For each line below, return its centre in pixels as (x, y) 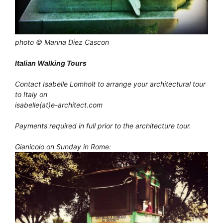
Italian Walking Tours (51, 63)
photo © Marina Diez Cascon (62, 42)
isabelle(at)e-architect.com (59, 105)
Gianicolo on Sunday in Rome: (63, 146)
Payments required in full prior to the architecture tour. (103, 125)
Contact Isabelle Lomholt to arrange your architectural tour (110, 84)
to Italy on (31, 94)
